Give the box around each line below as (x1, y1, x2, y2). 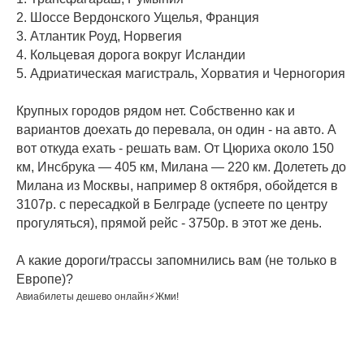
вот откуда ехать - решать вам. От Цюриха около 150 (16, 141, 334, 155)
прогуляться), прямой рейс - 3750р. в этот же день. (16, 216, 322, 230)
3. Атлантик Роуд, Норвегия (16, 29, 182, 43)
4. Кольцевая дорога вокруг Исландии (16, 48, 245, 62)
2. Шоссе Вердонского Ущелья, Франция (16, 11, 259, 24)
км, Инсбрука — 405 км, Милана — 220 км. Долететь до (16, 160, 346, 174)
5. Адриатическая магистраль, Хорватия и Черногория (16, 67, 345, 80)
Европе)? (16, 272, 73, 286)
